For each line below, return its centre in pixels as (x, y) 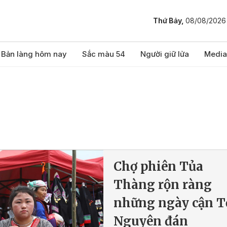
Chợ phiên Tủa (158, 166)
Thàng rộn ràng (163, 185)
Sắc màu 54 (104, 54)
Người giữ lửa (165, 54)
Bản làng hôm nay (34, 54)
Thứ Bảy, (169, 21)
